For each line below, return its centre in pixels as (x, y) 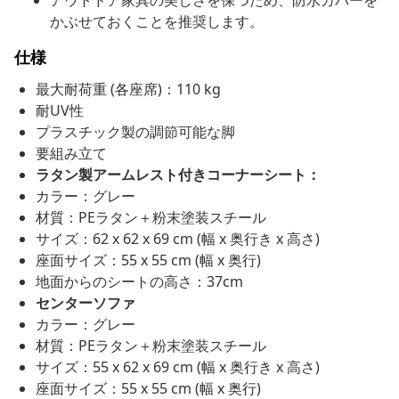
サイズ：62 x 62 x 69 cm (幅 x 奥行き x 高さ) (178, 239)
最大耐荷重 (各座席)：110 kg (128, 90)
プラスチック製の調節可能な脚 (135, 132)
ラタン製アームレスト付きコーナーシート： (178, 175)
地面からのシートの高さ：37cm (139, 282)
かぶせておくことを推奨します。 (157, 22)
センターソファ (85, 303)
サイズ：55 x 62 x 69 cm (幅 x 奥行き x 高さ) (178, 367)
